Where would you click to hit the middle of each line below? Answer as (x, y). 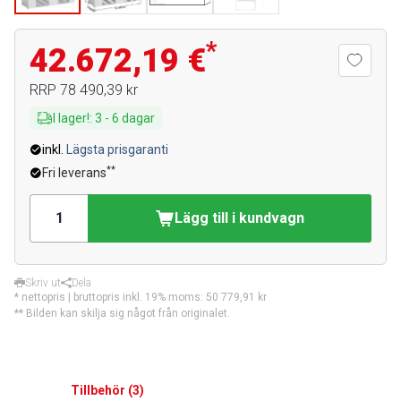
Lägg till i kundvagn (239, 218)
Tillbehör (98, 390)
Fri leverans (74, 173)
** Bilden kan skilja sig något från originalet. (122, 313)
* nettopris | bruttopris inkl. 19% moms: (110, 297)
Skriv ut (43, 283)
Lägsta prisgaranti (117, 149)
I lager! (71, 118)
